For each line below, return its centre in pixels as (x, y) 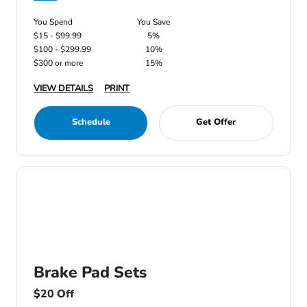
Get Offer (216, 122)
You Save (153, 22)
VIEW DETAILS (64, 88)
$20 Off (54, 294)
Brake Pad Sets (90, 272)
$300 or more (59, 63)
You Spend (53, 22)
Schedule (91, 122)
